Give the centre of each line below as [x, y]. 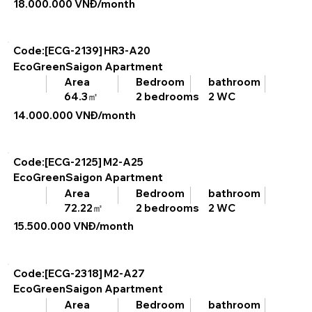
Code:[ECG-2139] [57, 51]
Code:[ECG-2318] [57, 273]
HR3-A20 [127, 51]
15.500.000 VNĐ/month [73, 226]
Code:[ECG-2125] [57, 162]
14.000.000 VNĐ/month [74, 115]
